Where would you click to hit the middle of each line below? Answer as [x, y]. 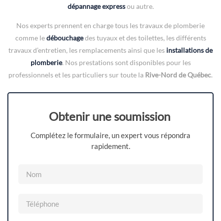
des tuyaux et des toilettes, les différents [145, 38]
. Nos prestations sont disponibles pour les [126, 63]
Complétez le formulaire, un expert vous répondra [110, 135]
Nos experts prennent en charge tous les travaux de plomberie [110, 26]
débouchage [65, 38]
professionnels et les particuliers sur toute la [77, 75]
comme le [31, 38]
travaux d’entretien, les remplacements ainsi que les [87, 50]
